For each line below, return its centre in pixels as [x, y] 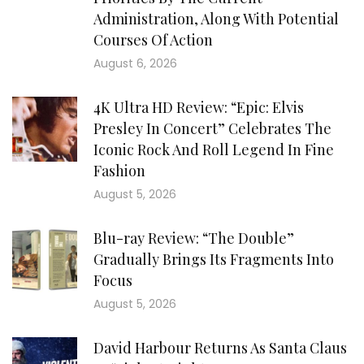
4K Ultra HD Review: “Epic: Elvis [199, 107]
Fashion [119, 171]
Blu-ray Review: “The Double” [194, 238]
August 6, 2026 [135, 63]
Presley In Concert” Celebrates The [212, 128]
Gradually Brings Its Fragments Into [214, 259]
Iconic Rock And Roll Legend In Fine [214, 149]
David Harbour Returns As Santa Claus [220, 348]
